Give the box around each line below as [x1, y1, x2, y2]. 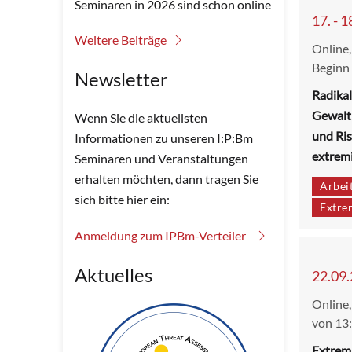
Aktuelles [75, 263, 152, 286]
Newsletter [75, 68, 168, 90]
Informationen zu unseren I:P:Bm [75, 130, 253, 145]
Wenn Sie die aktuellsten [75, 110, 207, 125]
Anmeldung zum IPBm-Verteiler [75, 228, 246, 243]
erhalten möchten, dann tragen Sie [75, 171, 258, 186]
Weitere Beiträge [75, 32, 167, 47]
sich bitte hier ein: [75, 192, 170, 207]
